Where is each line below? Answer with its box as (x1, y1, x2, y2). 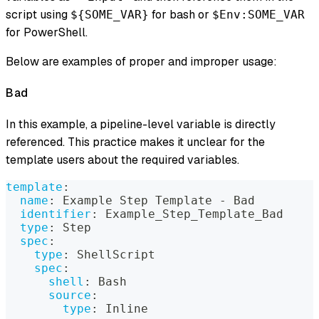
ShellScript (70, 248, 155, 262)
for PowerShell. (6, 24, 88, 40)
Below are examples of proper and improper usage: (6, 53, 277, 69)
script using (6, 6, 70, 22)
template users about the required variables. (6, 152, 239, 168)
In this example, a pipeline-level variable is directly (6, 117, 276, 132)
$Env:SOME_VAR (212, 7, 305, 21)
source (48, 288, 91, 303)
